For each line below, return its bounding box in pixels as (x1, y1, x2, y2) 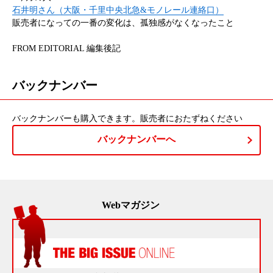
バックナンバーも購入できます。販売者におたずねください (12, 113, 243, 123)
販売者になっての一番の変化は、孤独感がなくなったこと (12, 18, 234, 27)
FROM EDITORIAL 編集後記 (12, 43, 121, 53)
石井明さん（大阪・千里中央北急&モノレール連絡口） (12, 5, 224, 15)
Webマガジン (101, 199, 160, 210)
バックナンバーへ (97, 133, 175, 144)
